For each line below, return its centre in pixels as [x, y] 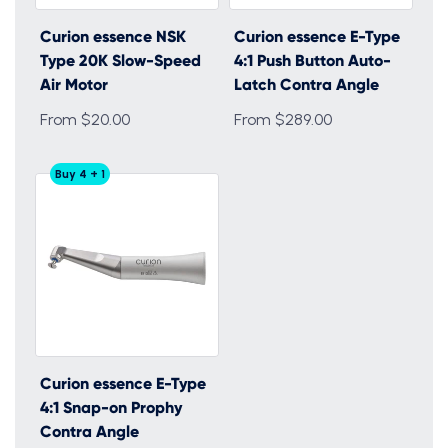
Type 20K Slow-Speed [120, 60]
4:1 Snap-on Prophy [111, 407]
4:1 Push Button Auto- [312, 60]
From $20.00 [85, 119]
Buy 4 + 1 [80, 174]
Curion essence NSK [113, 36]
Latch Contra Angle [306, 84]
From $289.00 [283, 119]
